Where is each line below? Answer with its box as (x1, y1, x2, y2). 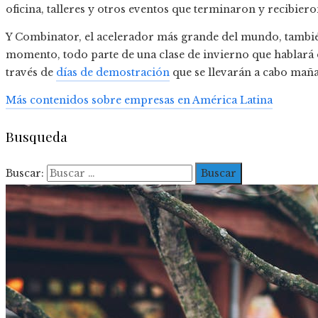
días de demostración (56, 66, 170, 79)
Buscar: (6, 166, 44, 180)
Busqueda (6, 126, 67, 146)
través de (6, 66, 56, 79)
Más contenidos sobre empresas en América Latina (6, 94, 273, 107)
